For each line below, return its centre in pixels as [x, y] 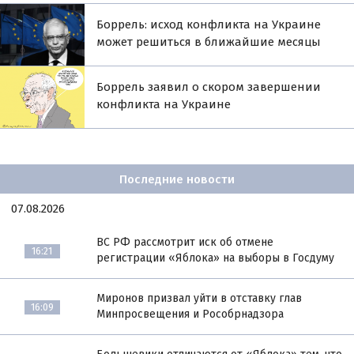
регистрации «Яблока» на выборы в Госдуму [216, 258]
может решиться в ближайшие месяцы [209, 41]
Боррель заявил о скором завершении [209, 87]
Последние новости [177, 179]
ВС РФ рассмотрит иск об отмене [185, 243]
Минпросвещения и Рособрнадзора [190, 314]
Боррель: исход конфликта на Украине [209, 24]
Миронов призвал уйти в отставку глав [200, 299]
